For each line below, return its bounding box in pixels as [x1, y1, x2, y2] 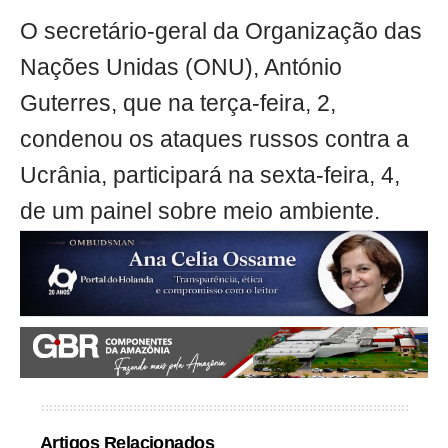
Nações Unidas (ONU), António [20, 55, 342, 81]
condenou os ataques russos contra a [20, 127, 409, 153]
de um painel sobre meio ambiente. [20, 199, 380, 225]
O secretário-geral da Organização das [20, 19, 422, 45]
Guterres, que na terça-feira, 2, [20, 91, 336, 117]
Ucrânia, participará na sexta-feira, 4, [20, 163, 400, 189]
